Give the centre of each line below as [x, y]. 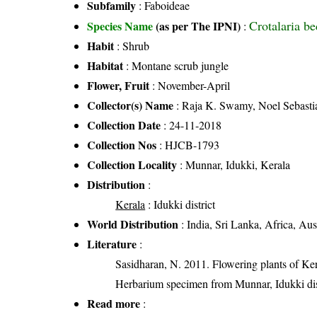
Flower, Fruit [119, 85]
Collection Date [124, 125]
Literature [112, 243]
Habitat [105, 65]
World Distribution [133, 224]
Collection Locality [132, 164]
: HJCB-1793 [188, 144]
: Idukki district [180, 204]
